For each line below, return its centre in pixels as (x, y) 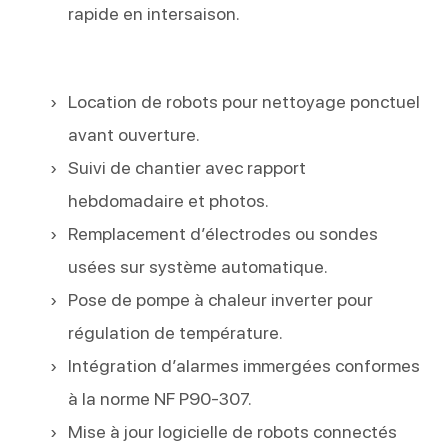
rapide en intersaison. (154, 13)
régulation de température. (176, 332)
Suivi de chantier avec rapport (187, 167)
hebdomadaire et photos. (169, 200)
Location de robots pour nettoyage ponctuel (244, 101)
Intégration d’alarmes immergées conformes (244, 365)
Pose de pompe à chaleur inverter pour (221, 299)
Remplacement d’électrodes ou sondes (223, 233)
